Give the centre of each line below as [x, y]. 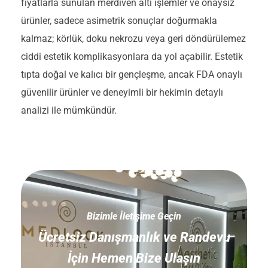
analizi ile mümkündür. [69, 110]
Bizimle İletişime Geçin [134, 216]
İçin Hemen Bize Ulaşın [134, 258]
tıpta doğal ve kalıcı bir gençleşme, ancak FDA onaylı [132, 74]
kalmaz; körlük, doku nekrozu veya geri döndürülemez [133, 38]
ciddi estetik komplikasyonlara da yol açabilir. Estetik [132, 56]
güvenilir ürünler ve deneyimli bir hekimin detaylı [122, 92]
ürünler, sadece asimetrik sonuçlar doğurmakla [119, 20]
